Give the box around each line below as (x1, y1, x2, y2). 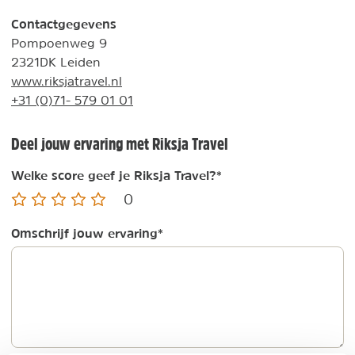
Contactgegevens (11, 15, 116, 32)
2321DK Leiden (11, 55, 101, 68)
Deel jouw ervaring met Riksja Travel (11, 135, 228, 152)
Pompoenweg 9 (11, 36, 107, 49)
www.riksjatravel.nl (11, 74, 122, 87)
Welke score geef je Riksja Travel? (11, 166, 216, 183)
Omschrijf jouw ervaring (11, 224, 158, 241)
